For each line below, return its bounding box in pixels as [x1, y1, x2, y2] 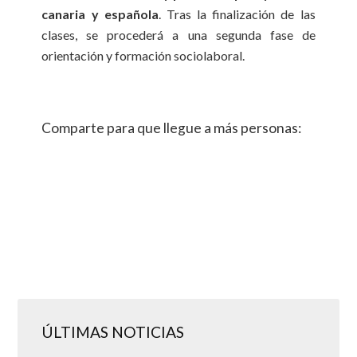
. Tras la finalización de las [158, 6, 316, 22]
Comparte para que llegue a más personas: [41, 120, 302, 137]
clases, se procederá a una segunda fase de [41, 27, 316, 43]
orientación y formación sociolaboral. [41, 48, 245, 64]
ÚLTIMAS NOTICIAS [41, 323, 185, 342]
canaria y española [41, 6, 159, 22]
